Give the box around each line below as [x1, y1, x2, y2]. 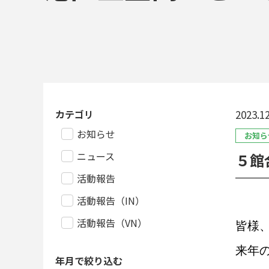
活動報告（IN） [77, 193, 145, 208]
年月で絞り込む [55, 253, 122, 268]
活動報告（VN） [77, 216, 147, 230]
